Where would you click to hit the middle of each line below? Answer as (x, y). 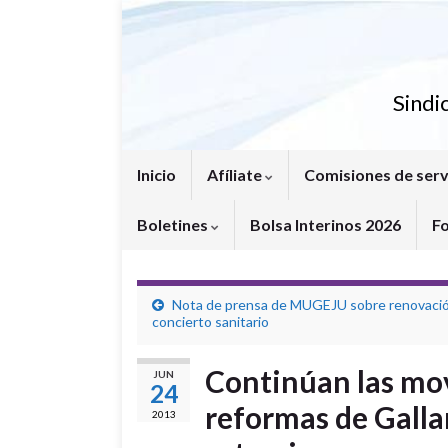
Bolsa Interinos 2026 (325, 224)
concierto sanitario (210, 321)
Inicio (156, 174)
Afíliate (236, 174)
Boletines (174, 224)
